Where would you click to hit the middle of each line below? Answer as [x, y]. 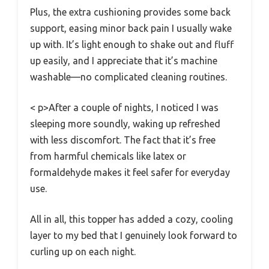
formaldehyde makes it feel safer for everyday [130, 172]
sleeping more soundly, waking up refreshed [125, 123]
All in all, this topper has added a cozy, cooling [131, 219]
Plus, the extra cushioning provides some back [130, 12]
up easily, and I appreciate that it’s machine [124, 60]
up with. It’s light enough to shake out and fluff [132, 44]
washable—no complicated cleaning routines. [128, 77]
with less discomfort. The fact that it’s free [123, 140]
